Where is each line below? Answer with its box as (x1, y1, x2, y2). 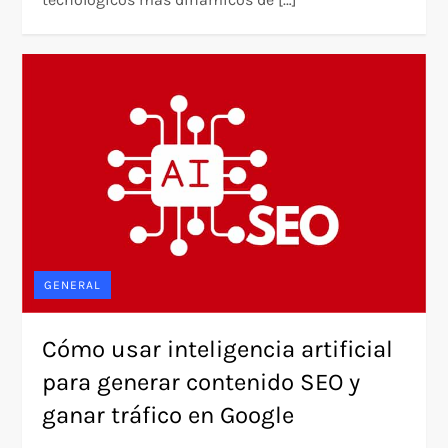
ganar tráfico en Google (42, 401, 295, 430)
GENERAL (44, 278, 102, 293)
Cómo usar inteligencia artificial (42, 335, 394, 364)
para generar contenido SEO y (42, 368, 361, 397)
